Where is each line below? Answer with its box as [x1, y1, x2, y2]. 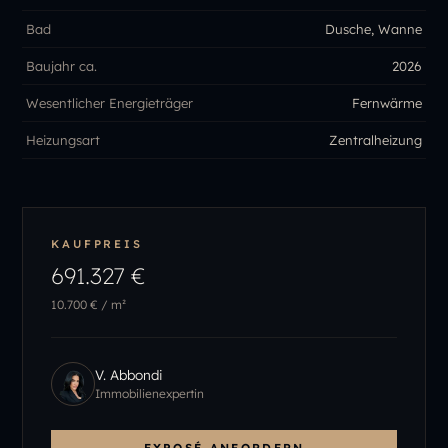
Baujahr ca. [26, 57, 98, 74]
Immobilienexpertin [95, 385, 205, 401]
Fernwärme [351, 94, 422, 111]
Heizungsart [26, 131, 101, 148]
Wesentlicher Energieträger [26, 94, 194, 111]
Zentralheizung [328, 131, 422, 148]
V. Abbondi [95, 365, 164, 383]
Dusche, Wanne [324, 20, 422, 37]
